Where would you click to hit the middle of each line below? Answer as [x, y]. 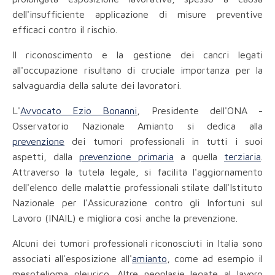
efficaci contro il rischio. [65, 30]
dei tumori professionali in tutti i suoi [164, 141]
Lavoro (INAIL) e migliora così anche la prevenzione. [125, 218]
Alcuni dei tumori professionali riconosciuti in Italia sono [137, 243]
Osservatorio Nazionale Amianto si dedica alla [137, 126]
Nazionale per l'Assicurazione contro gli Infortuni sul [137, 203]
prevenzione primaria [126, 157]
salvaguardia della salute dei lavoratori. [97, 86]
